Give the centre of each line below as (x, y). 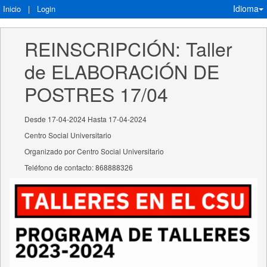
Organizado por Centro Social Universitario (94, 151)
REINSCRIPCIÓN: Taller (131, 48)
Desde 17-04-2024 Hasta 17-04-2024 (86, 119)
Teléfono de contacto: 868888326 (79, 167)
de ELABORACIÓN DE (125, 71)
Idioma (246, 8)
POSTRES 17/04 (96, 94)
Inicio (12, 9)
